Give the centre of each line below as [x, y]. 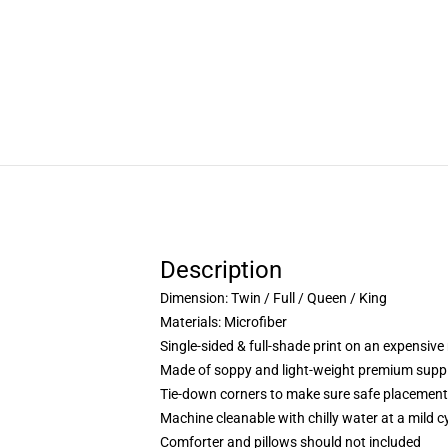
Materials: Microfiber [223, 322]
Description [221, 270]
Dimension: [194, 298]
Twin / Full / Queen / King [309, 298]
